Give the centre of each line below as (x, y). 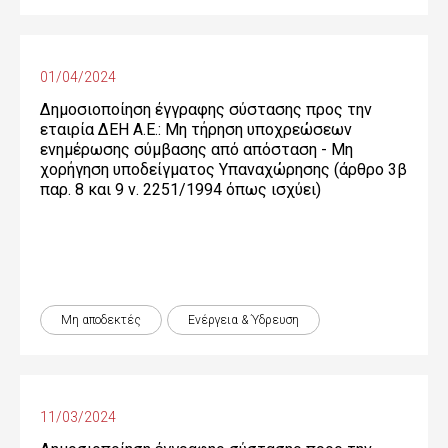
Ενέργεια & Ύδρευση (243, 320)
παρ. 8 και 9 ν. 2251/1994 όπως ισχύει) (180, 189)
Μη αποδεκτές (101, 320)
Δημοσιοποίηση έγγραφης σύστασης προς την (206, 109)
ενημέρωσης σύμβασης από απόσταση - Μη (196, 149)
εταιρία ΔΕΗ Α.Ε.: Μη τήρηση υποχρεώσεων (196, 129)
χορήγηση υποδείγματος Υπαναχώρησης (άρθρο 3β (223, 169)
